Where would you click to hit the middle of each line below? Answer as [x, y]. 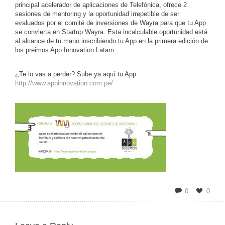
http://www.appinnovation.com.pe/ [64, 83]
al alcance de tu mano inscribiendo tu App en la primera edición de [111, 41]
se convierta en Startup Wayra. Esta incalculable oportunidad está [111, 32]
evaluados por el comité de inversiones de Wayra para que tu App [110, 23]
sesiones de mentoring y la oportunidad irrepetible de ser [97, 14]
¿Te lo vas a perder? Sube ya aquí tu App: [77, 74]
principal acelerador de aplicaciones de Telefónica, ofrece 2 [101, 5]
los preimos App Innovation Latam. [66, 50]
